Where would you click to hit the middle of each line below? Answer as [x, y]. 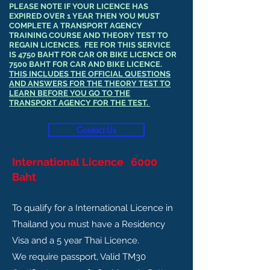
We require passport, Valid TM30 [79, 257]
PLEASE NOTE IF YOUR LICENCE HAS [79, 6]
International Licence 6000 [85, 162]
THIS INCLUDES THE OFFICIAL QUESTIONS [90, 74]
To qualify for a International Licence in [93, 208]
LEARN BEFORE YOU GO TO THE [70, 93]
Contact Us [96, 130]
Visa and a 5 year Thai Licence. [77, 240]
